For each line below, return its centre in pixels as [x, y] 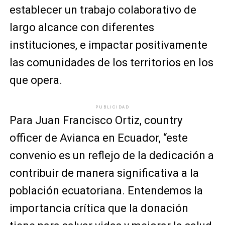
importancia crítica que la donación [99, 208]
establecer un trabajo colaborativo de [103, 10]
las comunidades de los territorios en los [111, 63]
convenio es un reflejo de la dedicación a [111, 155]
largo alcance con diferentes [82, 27]
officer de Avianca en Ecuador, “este [98, 138]
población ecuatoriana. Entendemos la [106, 191]
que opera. [36, 80]
